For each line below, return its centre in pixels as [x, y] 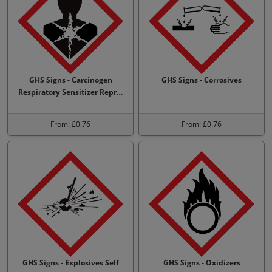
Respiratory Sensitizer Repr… [70, 92]
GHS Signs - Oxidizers [202, 263]
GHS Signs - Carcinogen [70, 80]
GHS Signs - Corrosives [202, 80]
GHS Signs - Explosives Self [70, 263]
